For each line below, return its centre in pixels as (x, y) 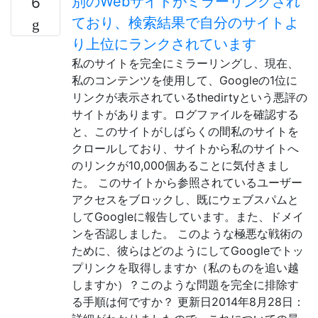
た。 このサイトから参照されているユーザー (187, 182)
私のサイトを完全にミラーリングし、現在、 (185, 63)
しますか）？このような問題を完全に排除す (185, 284)
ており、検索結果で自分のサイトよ (185, 22)
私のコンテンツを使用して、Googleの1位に (185, 80)
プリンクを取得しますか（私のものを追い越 (185, 267)
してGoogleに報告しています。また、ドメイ (188, 216)
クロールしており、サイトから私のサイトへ (185, 148)
